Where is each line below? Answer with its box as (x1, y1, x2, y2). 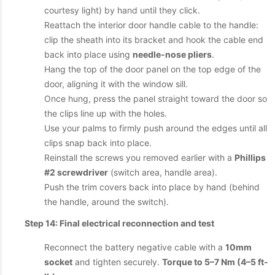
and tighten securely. (72, 257, 162, 267)
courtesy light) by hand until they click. (44, 5, 200, 15)
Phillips (234, 152, 266, 163)
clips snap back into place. (44, 137, 152, 148)
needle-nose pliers (133, 49, 212, 60)
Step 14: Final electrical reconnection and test (25, 218, 214, 228)
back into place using (44, 49, 133, 60)
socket (44, 257, 72, 267)
